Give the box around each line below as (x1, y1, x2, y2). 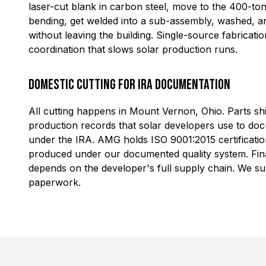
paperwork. (28, 176, 81, 188)
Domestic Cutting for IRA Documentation (28, 76, 230, 93)
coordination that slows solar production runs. (28, 43, 237, 55)
